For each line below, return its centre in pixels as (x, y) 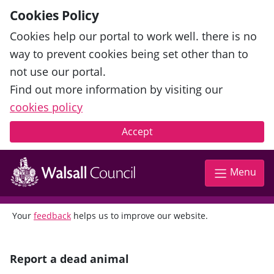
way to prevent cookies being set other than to (129, 54)
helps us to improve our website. (139, 215)
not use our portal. (58, 72)
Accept (137, 131)
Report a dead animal (69, 258)
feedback (52, 215)
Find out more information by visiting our (116, 89)
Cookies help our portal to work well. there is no (133, 36)
